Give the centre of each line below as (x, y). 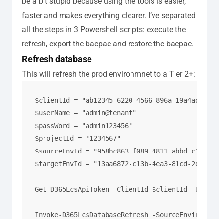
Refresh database (57, 59)
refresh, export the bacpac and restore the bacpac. (108, 44)
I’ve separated (172, 15)
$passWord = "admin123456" (84, 125)
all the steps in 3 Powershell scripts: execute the (104, 29)
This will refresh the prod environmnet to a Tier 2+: (109, 74)
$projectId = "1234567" (78, 138)
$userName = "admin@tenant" (86, 113)
